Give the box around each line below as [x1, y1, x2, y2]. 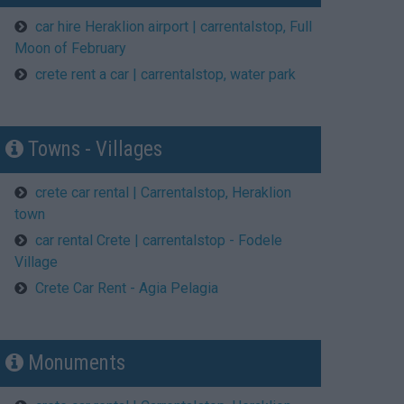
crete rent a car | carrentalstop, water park [35, 65, 296, 83]
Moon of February [14, 39, 126, 57]
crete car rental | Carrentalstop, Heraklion [35, 183, 291, 201]
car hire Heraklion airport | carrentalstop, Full [35, 17, 312, 35]
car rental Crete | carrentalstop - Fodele [35, 231, 282, 249]
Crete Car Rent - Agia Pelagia [35, 279, 218, 297]
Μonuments [23, 350, 125, 375]
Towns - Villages [23, 136, 162, 161]
